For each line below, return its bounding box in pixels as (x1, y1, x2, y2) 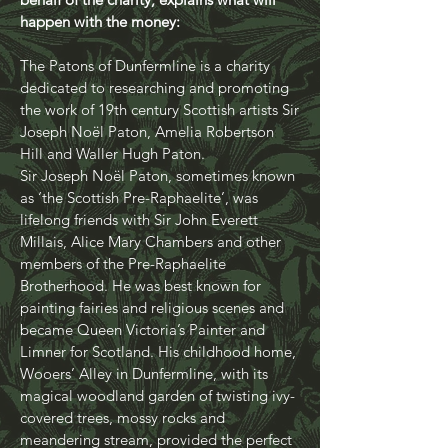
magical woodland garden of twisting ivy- (20, 422, 295, 441)
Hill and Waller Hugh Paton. (20, 180, 209, 199)
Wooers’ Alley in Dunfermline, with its (20, 400, 268, 419)
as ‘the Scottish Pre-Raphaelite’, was (20, 224, 258, 243)
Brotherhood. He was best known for (20, 312, 261, 331)
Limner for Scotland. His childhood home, (20, 378, 296, 397)
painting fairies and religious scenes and (20, 334, 284, 353)
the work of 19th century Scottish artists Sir (20, 136, 299, 155)
